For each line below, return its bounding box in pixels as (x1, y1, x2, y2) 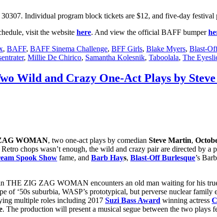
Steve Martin (149, 136, 191, 145)
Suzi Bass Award (105, 196, 160, 205)
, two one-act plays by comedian (48, 136, 149, 145)
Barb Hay (91, 154, 124, 162)
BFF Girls (111, 45, 142, 53)
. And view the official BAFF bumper (91, 28, 208, 37)
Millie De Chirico (28, 53, 81, 62)
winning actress (160, 196, 212, 205)
